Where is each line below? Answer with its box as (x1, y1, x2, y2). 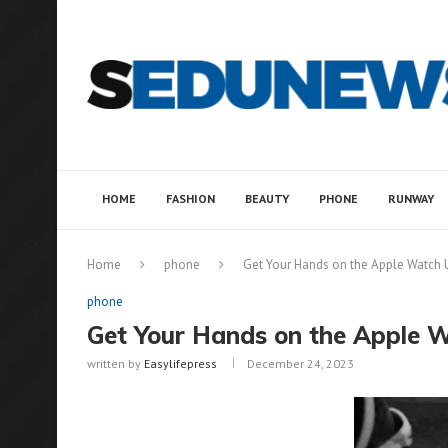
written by (87, 356, 144, 371)
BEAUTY (245, 191, 289, 206)
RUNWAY (388, 191, 434, 206)
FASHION (166, 191, 215, 206)
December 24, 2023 (247, 356, 354, 371)
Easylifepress (144, 356, 217, 371)
